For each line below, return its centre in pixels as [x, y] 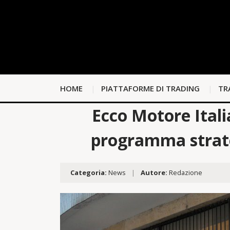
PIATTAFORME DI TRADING [150, 89]
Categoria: [89, 173]
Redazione [185, 173]
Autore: [154, 173]
